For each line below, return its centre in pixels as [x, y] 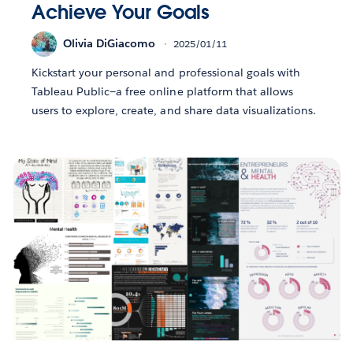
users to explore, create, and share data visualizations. [174, 110]
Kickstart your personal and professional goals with [166, 72]
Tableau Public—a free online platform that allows [162, 91]
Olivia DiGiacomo [109, 44]
